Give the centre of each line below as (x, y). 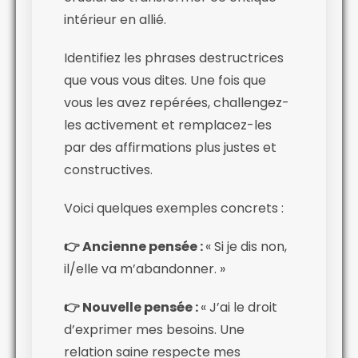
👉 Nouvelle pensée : (132, 307)
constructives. (108, 169)
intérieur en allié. (115, 19)
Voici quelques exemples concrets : (174, 208)
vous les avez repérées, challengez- (177, 102)
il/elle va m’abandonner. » (145, 268)
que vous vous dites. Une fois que (165, 80)
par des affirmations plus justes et (170, 147)
